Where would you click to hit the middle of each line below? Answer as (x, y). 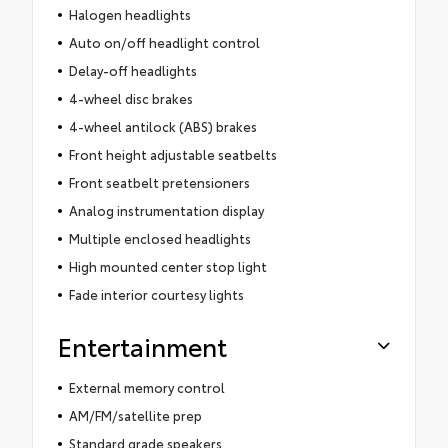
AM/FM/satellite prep (135, 414)
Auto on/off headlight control (164, 41)
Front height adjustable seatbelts (172, 153)
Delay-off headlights (132, 69)
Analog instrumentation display (166, 209)
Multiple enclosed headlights (159, 237)
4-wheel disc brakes (130, 97)
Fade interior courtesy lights (156, 293)
